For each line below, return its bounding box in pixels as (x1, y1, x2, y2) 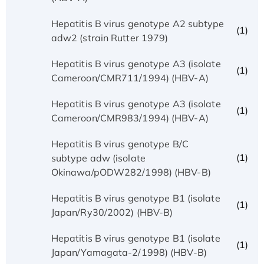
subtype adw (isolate (51, 151, 146, 164)
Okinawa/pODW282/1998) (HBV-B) (51, 166, 211, 178)
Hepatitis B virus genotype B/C (51, 137, 189, 150)
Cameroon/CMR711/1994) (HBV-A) (51, 71, 209, 84)
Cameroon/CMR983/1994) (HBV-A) (51, 111, 209, 124)
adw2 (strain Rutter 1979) (51, 31, 169, 44)
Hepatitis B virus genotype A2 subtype (51, 17, 225, 29)
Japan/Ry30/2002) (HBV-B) (51, 206, 173, 218)
